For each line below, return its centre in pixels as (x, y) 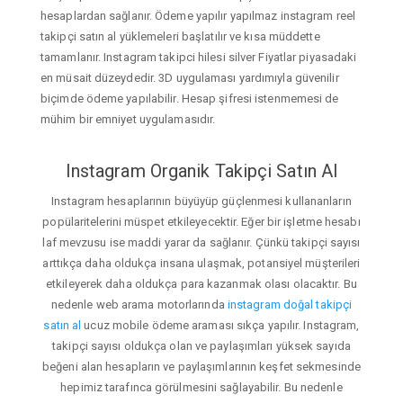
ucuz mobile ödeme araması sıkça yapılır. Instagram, (220, 326)
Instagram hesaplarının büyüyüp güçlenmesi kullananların (201, 201)
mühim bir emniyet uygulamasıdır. (128, 119)
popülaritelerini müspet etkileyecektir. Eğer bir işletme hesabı (201, 222)
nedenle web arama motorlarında (139, 305)
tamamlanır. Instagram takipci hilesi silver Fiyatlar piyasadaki (199, 57)
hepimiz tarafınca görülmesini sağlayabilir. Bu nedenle (201, 388)
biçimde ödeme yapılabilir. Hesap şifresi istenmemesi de (190, 98)
